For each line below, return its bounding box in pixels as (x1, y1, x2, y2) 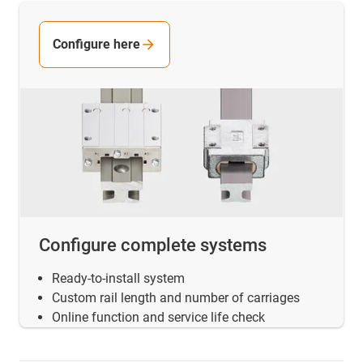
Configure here (53, 36, 140, 52)
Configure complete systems (39, 235, 267, 256)
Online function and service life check (52, 310, 265, 326)
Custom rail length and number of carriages (52, 290, 300, 306)
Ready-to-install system (52, 271, 185, 287)
